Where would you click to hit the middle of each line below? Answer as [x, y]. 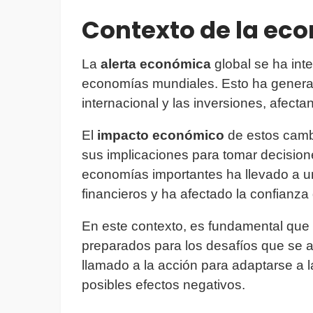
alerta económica [156, 64]
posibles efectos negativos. [163, 285]
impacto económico [161, 136]
